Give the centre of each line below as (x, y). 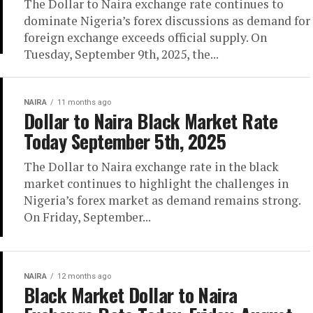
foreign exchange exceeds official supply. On (145, 37)
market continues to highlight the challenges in (156, 183)
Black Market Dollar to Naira (131, 295)
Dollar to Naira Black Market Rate (151, 121)
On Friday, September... (87, 217)
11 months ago (84, 102)
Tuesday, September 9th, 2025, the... (121, 54)
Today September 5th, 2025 (125, 141)
